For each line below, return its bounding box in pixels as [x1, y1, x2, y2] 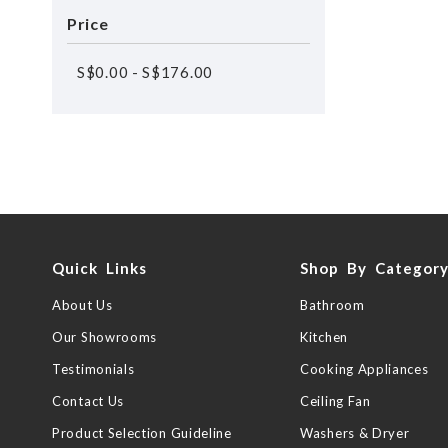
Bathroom [300, 297, 365, 313]
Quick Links [52, 259, 147, 277]
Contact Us [52, 393, 124, 409]
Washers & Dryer [300, 425, 410, 441]
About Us [52, 297, 113, 313]
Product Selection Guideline [52, 425, 232, 441]
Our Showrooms [52, 329, 158, 345]
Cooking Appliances [300, 361, 429, 377]
